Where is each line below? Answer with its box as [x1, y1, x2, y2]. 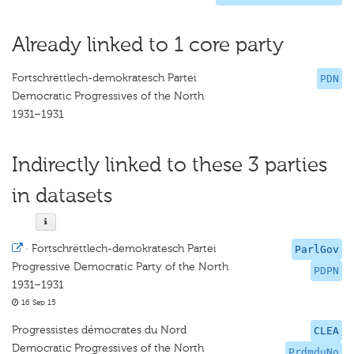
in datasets [12, 183, 112, 208]
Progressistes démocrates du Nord [12, 323, 186, 337]
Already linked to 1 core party [12, 32, 284, 57]
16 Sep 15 [19, 298, 56, 307]
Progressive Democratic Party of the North [12, 260, 228, 273]
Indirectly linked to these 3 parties [12, 153, 327, 177]
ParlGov [295, 243, 339, 255]
